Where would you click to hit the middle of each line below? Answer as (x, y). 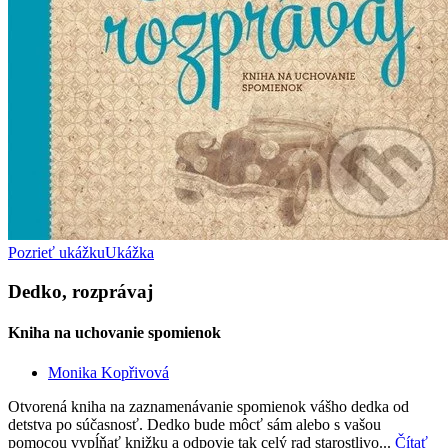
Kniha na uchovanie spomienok (114, 333)
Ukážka (129, 253)
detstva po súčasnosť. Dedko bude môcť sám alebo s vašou (194, 424)
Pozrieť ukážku (56, 253)
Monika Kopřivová (108, 372)
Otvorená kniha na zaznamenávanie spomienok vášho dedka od (208, 406)
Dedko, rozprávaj (80, 292)
